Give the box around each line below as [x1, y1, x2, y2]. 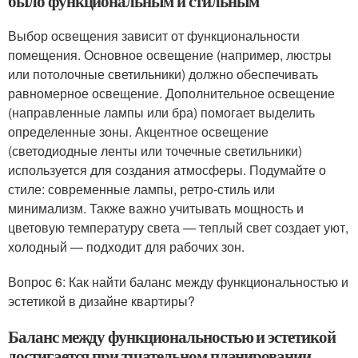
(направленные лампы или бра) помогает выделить [8, 103, 315, 121]
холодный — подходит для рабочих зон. [8, 237, 245, 256]
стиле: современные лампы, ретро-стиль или [8, 180, 275, 198]
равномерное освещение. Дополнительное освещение [8, 84, 335, 102]
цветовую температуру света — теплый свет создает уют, [8, 218, 348, 237]
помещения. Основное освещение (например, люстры [8, 46, 332, 64]
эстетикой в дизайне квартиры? [8, 292, 195, 310]
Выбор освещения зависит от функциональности [8, 26, 300, 45]
